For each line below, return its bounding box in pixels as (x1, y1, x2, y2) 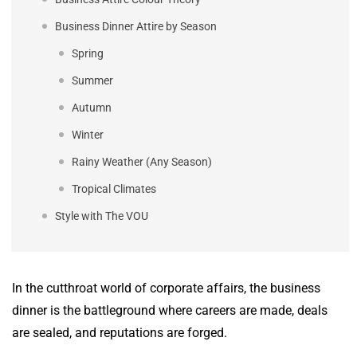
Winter (72, 127, 104, 141)
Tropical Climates (72, 182, 156, 195)
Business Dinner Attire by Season (55, 19, 217, 33)
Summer (72, 73, 113, 87)
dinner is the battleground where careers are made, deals (12, 302, 328, 318)
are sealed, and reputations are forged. (12, 324, 227, 340)
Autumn (72, 100, 112, 114)
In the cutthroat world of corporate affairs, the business (12, 280, 320, 296)
